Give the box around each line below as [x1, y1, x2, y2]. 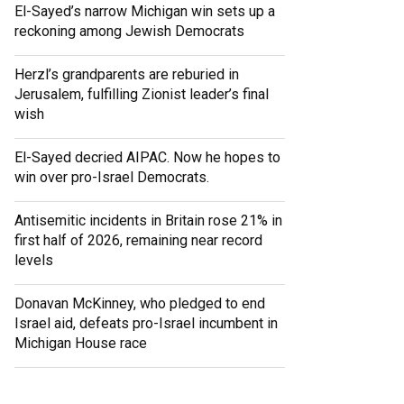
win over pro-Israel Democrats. [14, 169, 209, 187]
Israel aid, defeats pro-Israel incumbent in [14, 315, 278, 333]
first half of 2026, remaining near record [14, 232, 262, 250]
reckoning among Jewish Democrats [14, 23, 244, 41]
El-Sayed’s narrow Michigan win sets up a [14, 3, 275, 21]
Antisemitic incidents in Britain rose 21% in [14, 212, 282, 230]
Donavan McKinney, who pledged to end [14, 295, 265, 313]
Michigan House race [14, 335, 147, 353]
